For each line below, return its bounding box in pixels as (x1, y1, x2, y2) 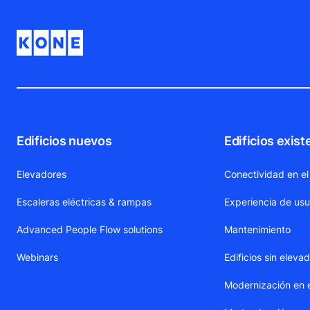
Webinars (17, 251, 58, 264)
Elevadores (17, 168, 66, 181)
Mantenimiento (224, 224, 291, 236)
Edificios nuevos (17, 134, 112, 149)
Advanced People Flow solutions (17, 224, 163, 236)
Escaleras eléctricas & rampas (17, 196, 152, 208)
